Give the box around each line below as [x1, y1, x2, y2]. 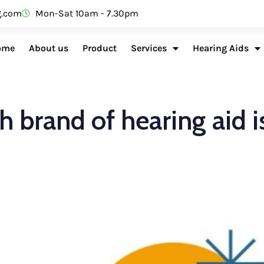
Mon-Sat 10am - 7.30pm [35, 8, 138, 19]
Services [131, 42, 167, 54]
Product [82, 42, 117, 54]
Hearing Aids [193, 42, 249, 54]
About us [29, 42, 68, 54]
